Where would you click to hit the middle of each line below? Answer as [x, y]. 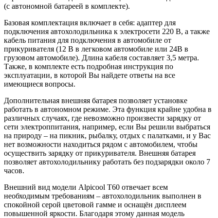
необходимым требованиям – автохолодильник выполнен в [103, 196]
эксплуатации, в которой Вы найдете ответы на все [90, 75]
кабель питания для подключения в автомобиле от [88, 40]
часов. [14, 171]
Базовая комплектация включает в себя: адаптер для [90, 23]
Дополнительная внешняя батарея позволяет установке [96, 101]
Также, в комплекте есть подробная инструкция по [89, 67]
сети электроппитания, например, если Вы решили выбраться [107, 127]
